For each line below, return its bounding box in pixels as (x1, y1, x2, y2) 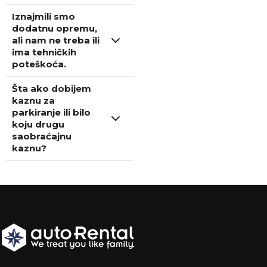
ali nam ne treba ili (12, 35, 100, 46)
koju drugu (12, 119, 64, 130)
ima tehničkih (12, 46, 76, 58)
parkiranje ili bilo (12, 107, 91, 118)
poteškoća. (12, 58, 66, 70)
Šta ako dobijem (12, 83, 91, 94)
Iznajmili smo (12, 11, 75, 22)
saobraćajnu (12, 131, 72, 142)
